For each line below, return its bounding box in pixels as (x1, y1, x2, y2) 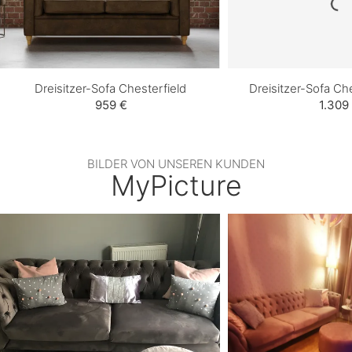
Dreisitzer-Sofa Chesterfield (34, 80, 186, 96)
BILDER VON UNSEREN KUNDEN (87, 156, 265, 171)
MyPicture (110, 167, 242, 203)
